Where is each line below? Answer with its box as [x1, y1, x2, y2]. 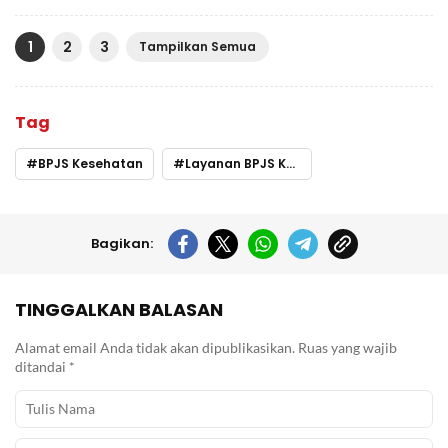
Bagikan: [90, 233, 153, 253]
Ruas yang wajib [298, 338, 397, 356]
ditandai [15, 357, 69, 375]
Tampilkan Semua [139, 37, 256, 55]
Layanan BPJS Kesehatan [185, 154, 286, 172]
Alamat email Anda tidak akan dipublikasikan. [15, 338, 295, 356]
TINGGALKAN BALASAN [15, 296, 223, 322]
